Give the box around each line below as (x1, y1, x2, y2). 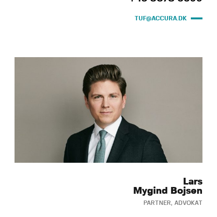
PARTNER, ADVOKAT (143, 200, 202, 206)
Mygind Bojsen (133, 186, 202, 196)
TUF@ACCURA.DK (135, 15, 187, 21)
